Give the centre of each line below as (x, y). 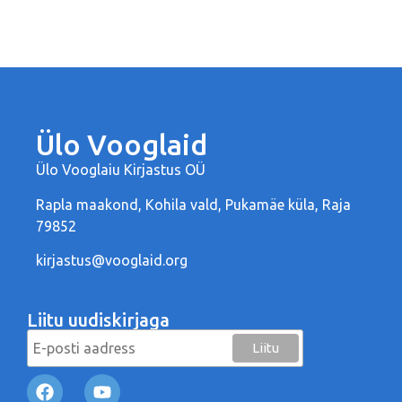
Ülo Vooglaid (122, 145)
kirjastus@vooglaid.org (112, 261)
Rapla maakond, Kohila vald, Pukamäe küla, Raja (193, 204)
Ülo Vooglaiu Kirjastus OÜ (121, 170)
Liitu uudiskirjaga (98, 319)
